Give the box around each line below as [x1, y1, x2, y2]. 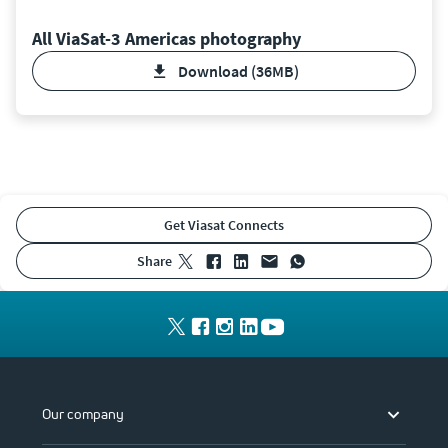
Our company [42, 404, 124, 423]
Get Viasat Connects [173, 215, 284, 234]
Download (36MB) [187, 60, 299, 81]
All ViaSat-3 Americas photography [32, 26, 301, 50]
